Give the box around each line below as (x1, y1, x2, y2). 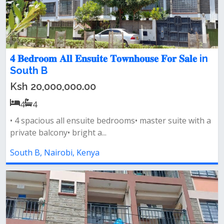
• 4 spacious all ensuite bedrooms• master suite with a (10, 115, 211, 126)
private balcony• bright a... (10, 127, 106, 138)
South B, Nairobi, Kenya (10, 147, 99, 158)
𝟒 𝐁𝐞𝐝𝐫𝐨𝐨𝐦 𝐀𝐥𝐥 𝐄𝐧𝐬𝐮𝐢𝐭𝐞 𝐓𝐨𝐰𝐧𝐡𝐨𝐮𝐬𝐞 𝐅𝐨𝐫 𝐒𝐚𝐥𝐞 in (10, 52, 208, 64)
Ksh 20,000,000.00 (10, 80, 96, 92)
